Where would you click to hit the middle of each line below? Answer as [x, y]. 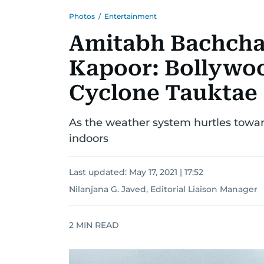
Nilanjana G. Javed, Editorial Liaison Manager [163, 189]
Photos [82, 16]
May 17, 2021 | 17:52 [166, 172]
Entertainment [131, 16]
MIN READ [96, 225]
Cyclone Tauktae [163, 93]
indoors [89, 138]
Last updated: [99, 172]
